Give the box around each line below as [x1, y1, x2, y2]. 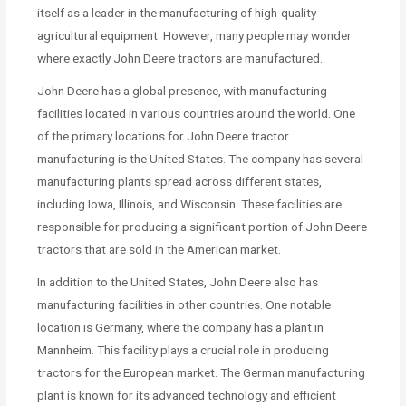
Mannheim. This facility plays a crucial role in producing [37, 343, 330, 358]
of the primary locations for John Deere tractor [37, 129, 290, 144]
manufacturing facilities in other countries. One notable [37, 297, 332, 313]
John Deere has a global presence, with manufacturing [37, 83, 328, 99]
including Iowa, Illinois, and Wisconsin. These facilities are [37, 197, 343, 212]
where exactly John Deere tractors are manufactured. [37, 51, 324, 66]
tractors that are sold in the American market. [37, 242, 282, 257]
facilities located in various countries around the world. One [37, 106, 356, 121]
